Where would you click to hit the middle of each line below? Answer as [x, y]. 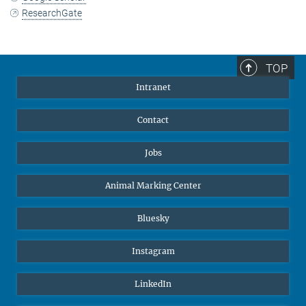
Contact [153, 120]
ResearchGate [52, 13]
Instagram [153, 251]
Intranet [153, 87]
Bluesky [153, 219]
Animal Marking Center [153, 186]
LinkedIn [153, 284]
